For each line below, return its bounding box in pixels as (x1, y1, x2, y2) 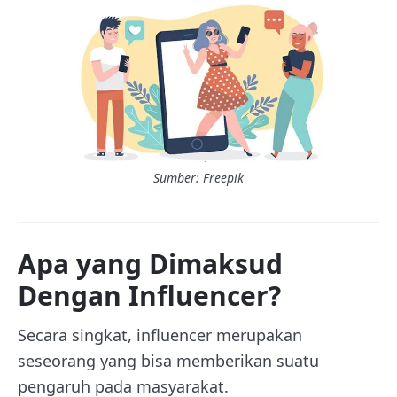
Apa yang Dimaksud (18, 245, 283, 282)
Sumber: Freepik (153, 169, 244, 186)
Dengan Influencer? (18, 277, 281, 314)
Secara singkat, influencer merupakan (18, 324, 302, 346)
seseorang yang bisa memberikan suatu (18, 350, 319, 371)
